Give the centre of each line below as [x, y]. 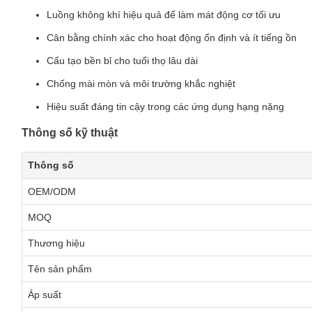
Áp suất [45, 295]
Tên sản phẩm [60, 269]
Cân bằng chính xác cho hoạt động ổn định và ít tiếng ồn [172, 38]
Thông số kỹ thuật [70, 133]
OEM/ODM [52, 192]
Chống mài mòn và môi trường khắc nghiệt [141, 84]
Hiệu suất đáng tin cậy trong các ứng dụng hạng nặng [165, 107]
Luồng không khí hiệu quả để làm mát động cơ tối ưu [164, 15]
